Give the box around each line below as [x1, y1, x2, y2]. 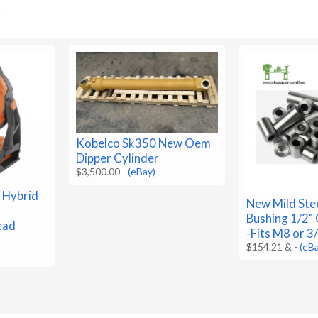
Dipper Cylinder [76, 150, 160, 165]
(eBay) [128, 165, 156, 177]
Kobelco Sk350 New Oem [76, 135, 212, 150]
